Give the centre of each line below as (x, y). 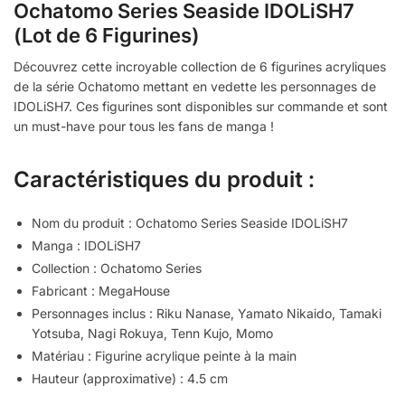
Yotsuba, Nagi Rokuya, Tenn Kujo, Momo (152, 334)
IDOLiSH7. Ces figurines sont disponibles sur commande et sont (201, 107)
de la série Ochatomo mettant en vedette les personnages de (195, 87)
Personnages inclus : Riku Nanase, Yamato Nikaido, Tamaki (207, 314)
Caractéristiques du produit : (164, 180)
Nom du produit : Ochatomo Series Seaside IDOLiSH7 (190, 223)
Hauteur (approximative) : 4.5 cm (130, 379)
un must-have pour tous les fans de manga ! (144, 127)
